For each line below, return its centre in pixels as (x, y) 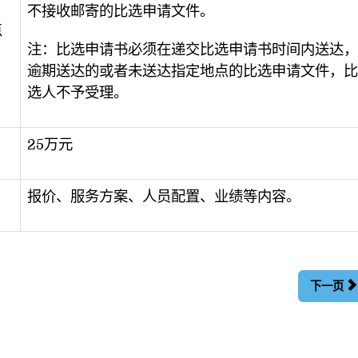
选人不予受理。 (77, 92)
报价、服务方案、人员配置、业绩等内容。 (163, 196)
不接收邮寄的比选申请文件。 (120, 11)
